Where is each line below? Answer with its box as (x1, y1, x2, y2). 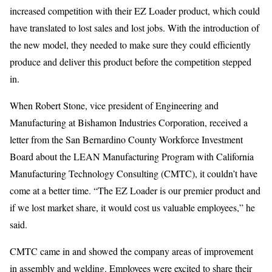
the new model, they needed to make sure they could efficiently (10, 38, 251, 51)
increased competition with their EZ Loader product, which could (10, 4, 260, 17)
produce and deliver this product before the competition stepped (10, 55, 251, 68)
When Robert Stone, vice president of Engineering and (10, 99, 219, 112)
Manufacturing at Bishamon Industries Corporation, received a (10, 116, 248, 129)
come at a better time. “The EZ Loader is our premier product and (10, 184, 260, 197)
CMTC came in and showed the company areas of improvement (10, 245, 253, 257)
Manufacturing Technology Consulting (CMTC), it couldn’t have (10, 167, 257, 180)
